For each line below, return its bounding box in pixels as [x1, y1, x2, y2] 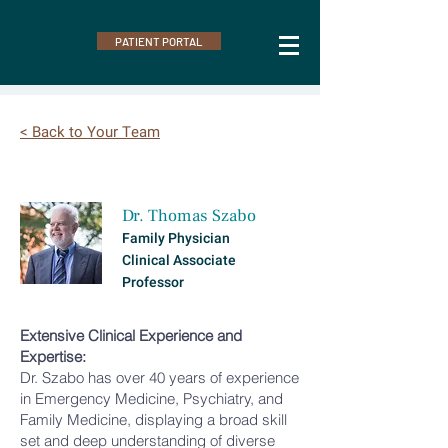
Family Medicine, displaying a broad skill [20, 410, 287, 429]
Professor [122, 272, 184, 293]
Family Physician [122, 228, 233, 249]
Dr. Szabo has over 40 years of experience [20, 368, 299, 387]
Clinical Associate [122, 250, 236, 271]
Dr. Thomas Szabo [122, 205, 256, 227]
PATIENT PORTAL [115, 34, 203, 48]
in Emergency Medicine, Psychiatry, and [20, 389, 283, 408]
